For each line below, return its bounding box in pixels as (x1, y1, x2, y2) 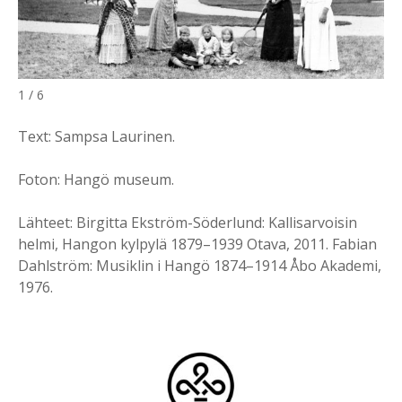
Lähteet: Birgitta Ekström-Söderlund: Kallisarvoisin (18, 213, 357, 233)
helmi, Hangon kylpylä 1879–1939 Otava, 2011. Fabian (18, 234, 377, 255)
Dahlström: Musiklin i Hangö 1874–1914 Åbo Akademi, (18, 256, 381, 276)
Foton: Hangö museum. (18, 170, 174, 190)
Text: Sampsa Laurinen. (18, 127, 175, 147)
